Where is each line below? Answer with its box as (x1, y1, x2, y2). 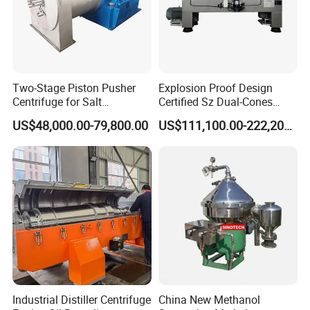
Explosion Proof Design (158, 80, 273, 96)
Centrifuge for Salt (12, 94, 102, 110)
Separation (12, 108, 66, 124)
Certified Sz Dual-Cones (158, 94, 273, 110)
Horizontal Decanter (158, 108, 255, 124)
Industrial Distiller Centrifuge (12, 291, 152, 307)
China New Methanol (158, 291, 260, 307)
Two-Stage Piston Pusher (12, 80, 136, 96)
